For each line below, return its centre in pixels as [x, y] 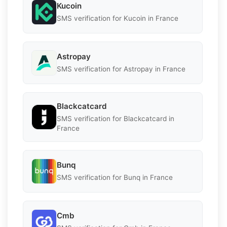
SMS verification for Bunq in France [115, 178]
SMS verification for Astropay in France [121, 69]
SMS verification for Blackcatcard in [116, 118]
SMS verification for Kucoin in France [118, 18]
